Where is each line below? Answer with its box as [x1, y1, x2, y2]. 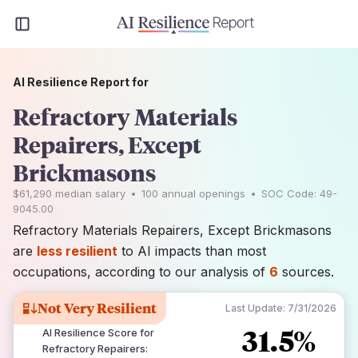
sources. [278, 264, 334, 280]
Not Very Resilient [38, 299, 157, 317]
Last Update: [225, 302, 285, 314]
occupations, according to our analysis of [13, 264, 269, 280]
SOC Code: [261, 187, 320, 200]
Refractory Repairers [42, 342, 145, 355]
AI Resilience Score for [42, 326, 154, 339]
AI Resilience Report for [13, 75, 149, 89]
